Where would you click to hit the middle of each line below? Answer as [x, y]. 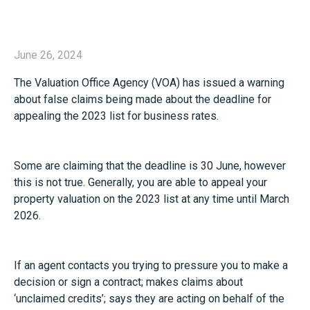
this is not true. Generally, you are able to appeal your [140, 182]
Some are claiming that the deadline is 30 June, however [150, 165]
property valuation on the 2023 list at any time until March [152, 199]
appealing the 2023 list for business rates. [116, 116]
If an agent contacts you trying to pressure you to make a [151, 265]
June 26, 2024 [48, 55]
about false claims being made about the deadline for [143, 99]
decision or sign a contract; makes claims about [128, 282]
